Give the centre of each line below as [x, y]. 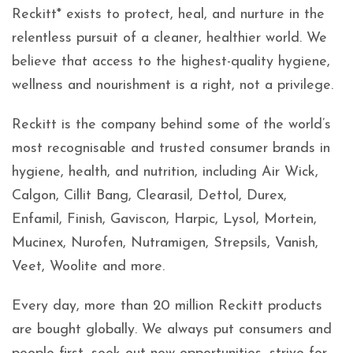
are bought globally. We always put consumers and [172, 330]
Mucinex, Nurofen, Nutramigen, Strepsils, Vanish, [165, 243]
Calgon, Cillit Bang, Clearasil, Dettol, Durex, [149, 196]
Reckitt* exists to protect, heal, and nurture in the [168, 15]
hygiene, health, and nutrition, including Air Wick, [165, 172]
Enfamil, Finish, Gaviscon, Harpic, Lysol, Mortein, [164, 219]
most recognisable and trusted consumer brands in [171, 149]
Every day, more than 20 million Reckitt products [167, 306]
